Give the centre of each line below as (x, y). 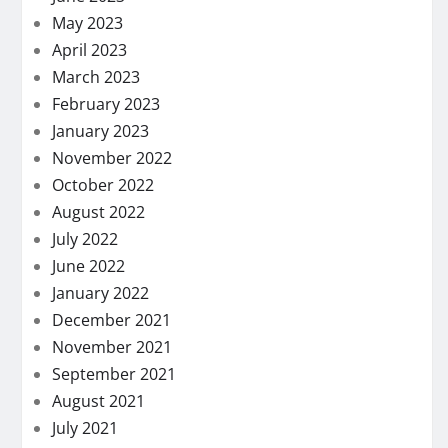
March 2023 (96, 76)
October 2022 (103, 184)
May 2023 (87, 22)
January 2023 (100, 130)
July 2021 (85, 427)
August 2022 (98, 211)
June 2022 (88, 265)
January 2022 (100, 292)
